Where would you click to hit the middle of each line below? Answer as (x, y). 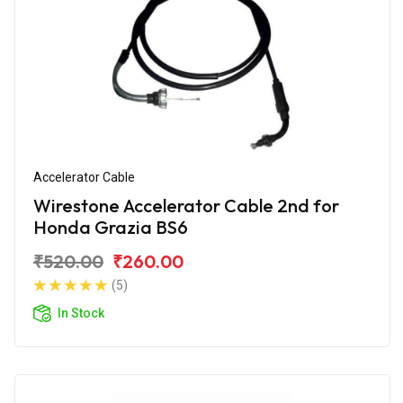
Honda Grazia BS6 (111, 227)
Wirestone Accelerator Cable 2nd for (186, 205)
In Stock (81, 313)
